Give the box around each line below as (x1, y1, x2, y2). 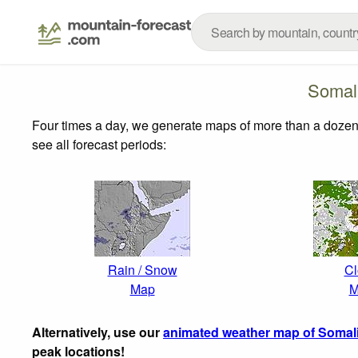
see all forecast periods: (32, 134, 166, 153)
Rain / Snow (107, 260, 177, 279)
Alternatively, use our (32, 322, 163, 341)
